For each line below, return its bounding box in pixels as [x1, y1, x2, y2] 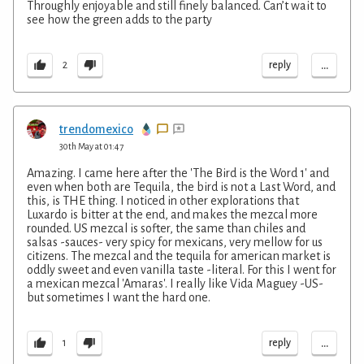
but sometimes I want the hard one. [27, 290, 210, 304]
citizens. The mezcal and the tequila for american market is [27, 249, 331, 262]
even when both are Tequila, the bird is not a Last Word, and [27, 180, 336, 193]
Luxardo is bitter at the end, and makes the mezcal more [27, 207, 318, 221]
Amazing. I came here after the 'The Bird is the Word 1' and [27, 166, 329, 180]
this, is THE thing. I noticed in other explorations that [27, 193, 299, 207]
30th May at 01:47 [59, 141, 123, 151]
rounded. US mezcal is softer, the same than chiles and [27, 221, 305, 235]
